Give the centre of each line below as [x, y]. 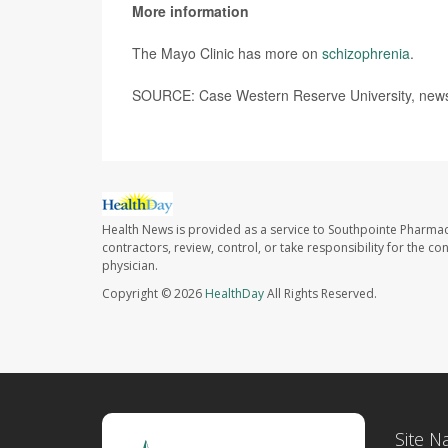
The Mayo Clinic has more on [227, 53]
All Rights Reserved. [320, 294]
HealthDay [234, 294]
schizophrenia [366, 53]
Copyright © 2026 [153, 294]
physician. [130, 266]
